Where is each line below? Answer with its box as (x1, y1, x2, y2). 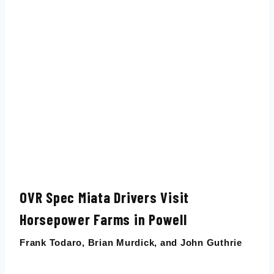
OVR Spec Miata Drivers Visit (20, 188, 189, 207)
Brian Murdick (87, 237, 155, 248)
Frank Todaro (20, 237, 82, 248)
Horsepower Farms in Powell (20, 210, 187, 229)
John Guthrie (180, 237, 242, 248)
